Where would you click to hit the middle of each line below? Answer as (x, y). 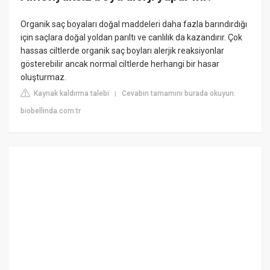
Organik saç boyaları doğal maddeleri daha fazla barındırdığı (134, 24)
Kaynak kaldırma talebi (71, 93)
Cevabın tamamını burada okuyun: (179, 93)
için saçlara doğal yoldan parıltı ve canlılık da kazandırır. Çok (132, 37)
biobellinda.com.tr (51, 111)
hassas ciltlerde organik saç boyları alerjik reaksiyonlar (123, 50)
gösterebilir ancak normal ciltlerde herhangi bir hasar (120, 64)
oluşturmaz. (44, 77)
